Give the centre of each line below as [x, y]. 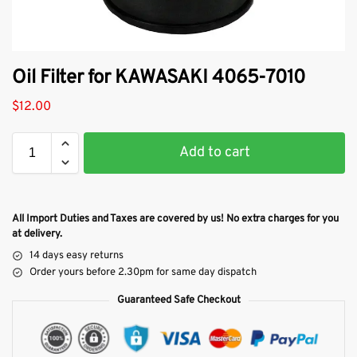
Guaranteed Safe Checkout [178, 300]
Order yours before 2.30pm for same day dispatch [143, 272]
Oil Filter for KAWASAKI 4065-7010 [159, 78]
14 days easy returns [76, 255]
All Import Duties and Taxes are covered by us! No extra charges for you [175, 219]
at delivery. [37, 234]
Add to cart [214, 152]
